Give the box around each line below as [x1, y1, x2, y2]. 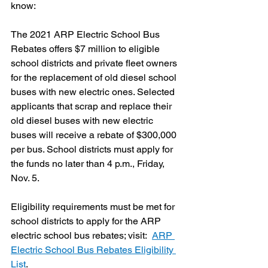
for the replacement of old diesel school [11, 72, 179, 84]
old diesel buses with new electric [11, 115, 156, 127]
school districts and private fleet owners [11, 57, 179, 69]
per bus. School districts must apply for [11, 144, 175, 156]
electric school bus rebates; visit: [11, 230, 152, 242]
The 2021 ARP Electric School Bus [11, 29, 162, 41]
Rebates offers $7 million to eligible [11, 43, 162, 55]
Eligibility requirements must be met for [11, 201, 177, 213]
